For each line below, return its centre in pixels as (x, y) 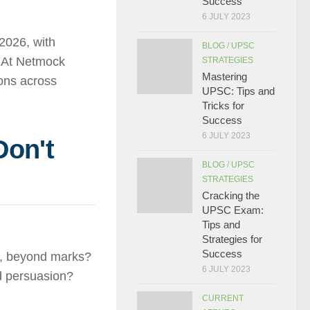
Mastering (225, 76)
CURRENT (223, 298)
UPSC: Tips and (238, 91)
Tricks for (223, 106)
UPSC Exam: (233, 210)
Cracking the (231, 195)
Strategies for (232, 239)
